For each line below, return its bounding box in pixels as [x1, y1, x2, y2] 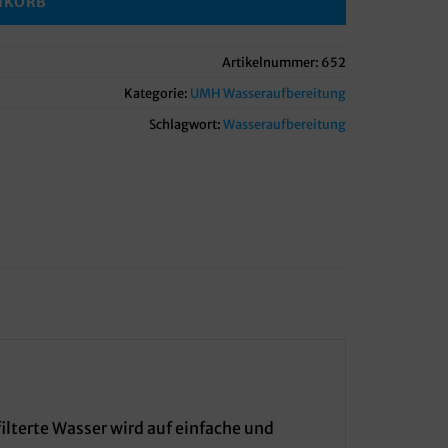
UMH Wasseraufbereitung [190, 84, 346, 101]
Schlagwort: [149, 115, 223, 132]
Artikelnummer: [222, 53, 321, 70]
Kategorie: [124, 84, 190, 101]
